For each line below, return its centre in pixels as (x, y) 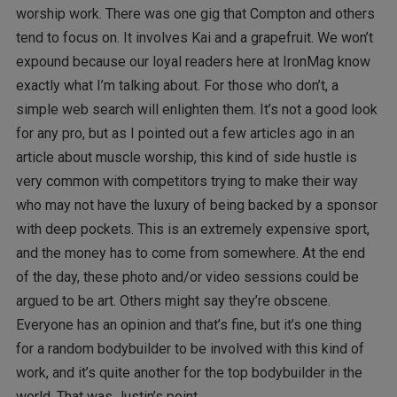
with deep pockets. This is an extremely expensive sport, (192, 229)
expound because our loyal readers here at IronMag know (193, 61)
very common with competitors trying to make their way (187, 181)
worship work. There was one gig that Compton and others (195, 13)
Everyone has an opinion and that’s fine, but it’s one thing (188, 324)
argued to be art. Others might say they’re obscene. (173, 300)
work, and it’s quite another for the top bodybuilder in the (189, 372)
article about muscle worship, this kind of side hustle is (186, 157)
